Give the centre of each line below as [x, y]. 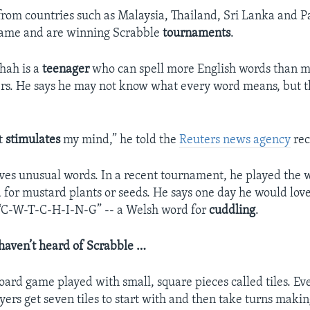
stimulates [33, 140]
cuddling [232, 210]
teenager [66, 69]
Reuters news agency [235, 140]
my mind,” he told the [120, 140]
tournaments [197, 33]
